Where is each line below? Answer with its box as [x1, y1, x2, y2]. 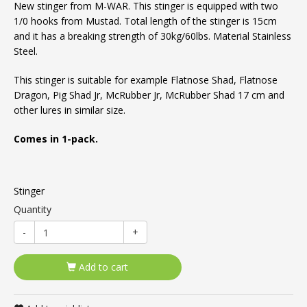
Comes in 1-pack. [14, 132, 98, 145]
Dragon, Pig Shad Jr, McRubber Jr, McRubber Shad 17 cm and [14, 88, 284, 101]
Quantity [14, 203, 51, 216]
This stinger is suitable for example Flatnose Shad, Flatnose [14, 73, 278, 86]
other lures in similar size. [14, 103, 125, 116]
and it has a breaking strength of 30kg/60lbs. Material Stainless [14, 29, 291, 42]
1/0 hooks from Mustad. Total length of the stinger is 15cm [14, 14, 277, 27]
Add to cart [76, 260, 129, 273]
